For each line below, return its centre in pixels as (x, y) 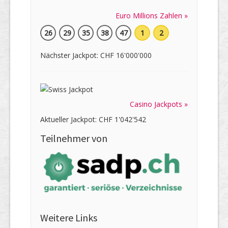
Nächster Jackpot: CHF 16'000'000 (96, 55)
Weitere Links (69, 218)
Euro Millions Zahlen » (152, 16)
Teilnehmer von (74, 138)
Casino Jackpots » (159, 104)
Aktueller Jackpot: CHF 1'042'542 (93, 120)
